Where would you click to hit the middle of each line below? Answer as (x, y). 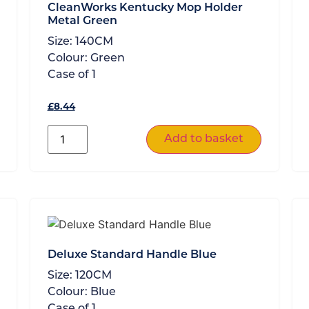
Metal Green (82, 21)
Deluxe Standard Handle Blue (132, 255)
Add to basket (204, 139)
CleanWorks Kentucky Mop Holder (145, 8)
